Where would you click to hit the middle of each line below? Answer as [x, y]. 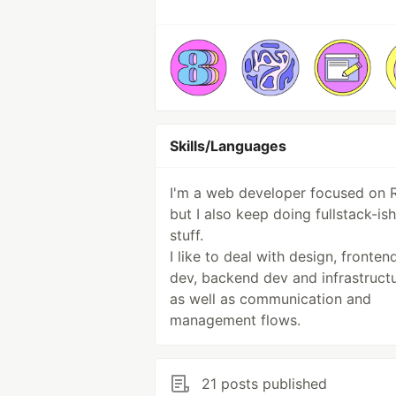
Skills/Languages [228, 146]
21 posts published [264, 384]
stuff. [187, 236]
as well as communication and [270, 299]
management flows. [235, 320]
